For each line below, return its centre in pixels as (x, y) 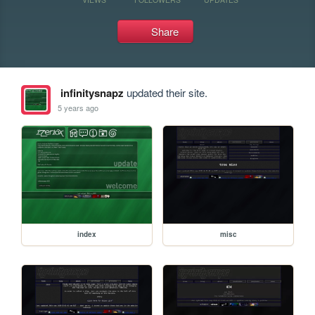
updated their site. (165, 92)
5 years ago (78, 107)
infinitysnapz (92, 93)
